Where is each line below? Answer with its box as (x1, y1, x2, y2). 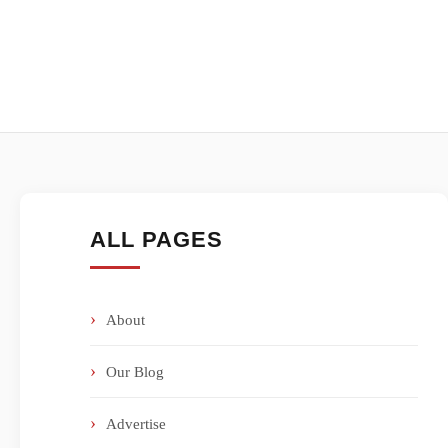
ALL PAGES (90, 227, 223, 252)
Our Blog (106, 363, 164, 380)
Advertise (106, 415, 166, 432)
